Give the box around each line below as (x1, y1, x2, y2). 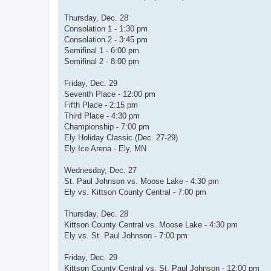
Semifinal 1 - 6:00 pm (64, 46, 139, 56)
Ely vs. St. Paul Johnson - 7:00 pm (64, 231, 188, 241)
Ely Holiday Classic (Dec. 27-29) (64, 133, 178, 143)
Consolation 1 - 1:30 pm (64, 24, 148, 34)
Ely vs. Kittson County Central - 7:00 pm (64, 188, 206, 197)
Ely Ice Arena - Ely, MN (64, 144, 146, 154)
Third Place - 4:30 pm (64, 111, 140, 121)
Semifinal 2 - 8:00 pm (64, 57, 139, 67)
